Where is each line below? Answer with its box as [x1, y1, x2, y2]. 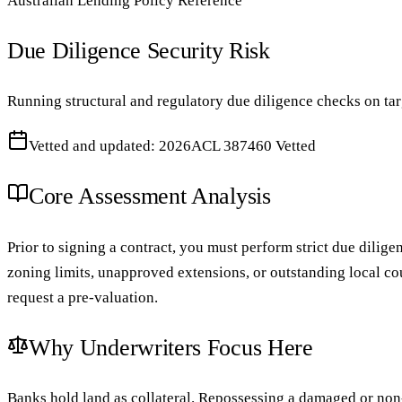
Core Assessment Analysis [29, 183, 271, 210]
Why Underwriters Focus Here [29, 334, 313, 361]
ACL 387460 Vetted [191, 137, 316, 155]
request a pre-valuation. [7, 288, 158, 306]
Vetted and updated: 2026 [29, 137, 191, 155]
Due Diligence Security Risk [7, 38, 270, 65]
